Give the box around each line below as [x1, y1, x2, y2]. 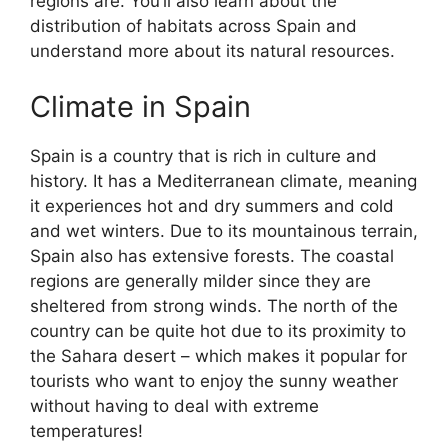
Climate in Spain [30, 88, 251, 124]
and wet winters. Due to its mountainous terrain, [30, 220, 418, 241]
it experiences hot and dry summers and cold [30, 195, 394, 216]
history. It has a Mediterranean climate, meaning [30, 170, 417, 191]
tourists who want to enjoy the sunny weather [30, 370, 398, 391]
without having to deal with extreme [30, 395, 319, 416]
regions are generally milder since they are [30, 270, 371, 291]
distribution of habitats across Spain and [30, 16, 357, 37]
